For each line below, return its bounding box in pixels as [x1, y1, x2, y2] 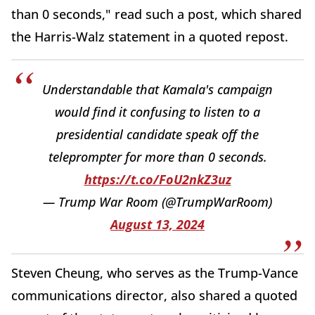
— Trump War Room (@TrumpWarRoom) [43, 193, 272, 211]
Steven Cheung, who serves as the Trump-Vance [11, 264, 298, 282]
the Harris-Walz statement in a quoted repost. [11, 28, 288, 46]
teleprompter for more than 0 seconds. [48, 148, 267, 166]
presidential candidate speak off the [56, 126, 259, 143]
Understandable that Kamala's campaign [42, 81, 273, 98]
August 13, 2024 [110, 216, 205, 233]
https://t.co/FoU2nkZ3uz [84, 171, 231, 188]
